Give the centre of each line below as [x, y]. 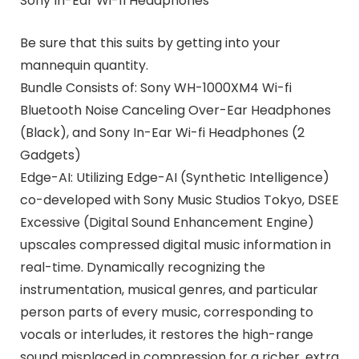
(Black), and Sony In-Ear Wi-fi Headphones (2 [162, 133]
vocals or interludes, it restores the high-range [166, 335]
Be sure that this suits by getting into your [150, 43]
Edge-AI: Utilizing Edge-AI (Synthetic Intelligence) [174, 178]
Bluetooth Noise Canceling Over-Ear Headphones [175, 111]
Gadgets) [50, 155]
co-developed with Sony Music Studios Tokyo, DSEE [179, 200]
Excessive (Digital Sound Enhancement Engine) [167, 223]
